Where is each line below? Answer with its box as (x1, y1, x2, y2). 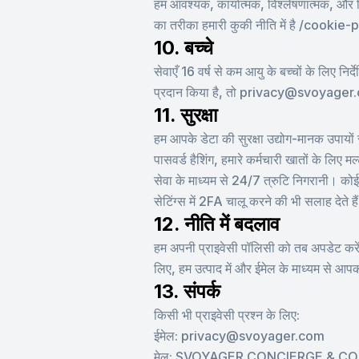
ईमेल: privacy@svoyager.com (154, 328, 325, 344)
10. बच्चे (154, 36, 213, 59)
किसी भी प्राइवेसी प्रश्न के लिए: (154, 307, 300, 323)
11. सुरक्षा (154, 103, 217, 127)
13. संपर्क (154, 280, 220, 303)
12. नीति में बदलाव (154, 212, 280, 236)
